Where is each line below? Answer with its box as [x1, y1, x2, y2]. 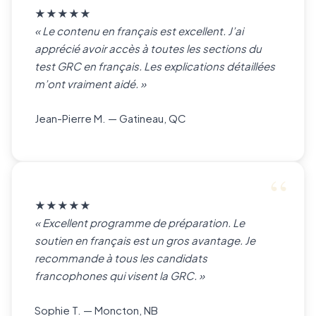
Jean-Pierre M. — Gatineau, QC [35, 111, 186, 125]
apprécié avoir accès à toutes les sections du [35, 42, 262, 55]
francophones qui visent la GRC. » [35, 269, 205, 282]
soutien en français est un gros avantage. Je [35, 233, 255, 247]
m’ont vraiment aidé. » [35, 77, 146, 90]
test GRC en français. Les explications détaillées [35, 59, 275, 73]
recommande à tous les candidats [35, 251, 207, 265]
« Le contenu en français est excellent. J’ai [35, 24, 243, 37]
